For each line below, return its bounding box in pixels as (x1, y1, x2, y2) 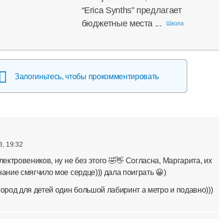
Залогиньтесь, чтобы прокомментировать (14, 72, 159, 81)
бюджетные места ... (81, 19, 162, 28)
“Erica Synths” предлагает (81, 5, 182, 15)
